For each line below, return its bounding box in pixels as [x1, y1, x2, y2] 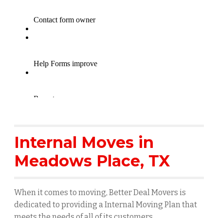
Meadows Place [14, 151, 141, 170]
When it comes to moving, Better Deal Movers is [14, 188, 186, 197]
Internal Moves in [14, 133, 154, 152]
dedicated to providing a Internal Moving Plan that [14, 200, 198, 209]
